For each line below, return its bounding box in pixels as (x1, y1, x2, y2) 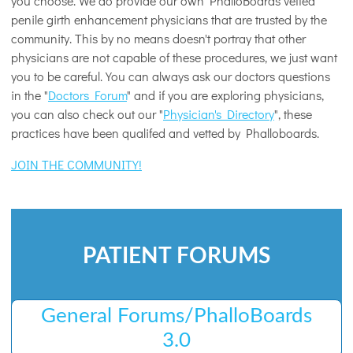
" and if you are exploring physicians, (127, 87, 324, 104)
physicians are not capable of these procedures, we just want (11, 49, 337, 66)
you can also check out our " (11, 106, 163, 123)
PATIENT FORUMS (83, 245, 270, 268)
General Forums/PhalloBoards (41, 306, 312, 327)
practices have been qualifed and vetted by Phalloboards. (11, 124, 319, 142)
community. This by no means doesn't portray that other (11, 30, 306, 47)
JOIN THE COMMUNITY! (11, 156, 142, 173)
